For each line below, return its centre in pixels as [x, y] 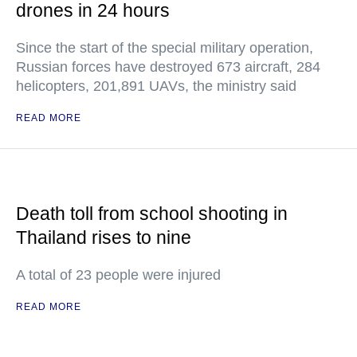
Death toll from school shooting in [152, 214]
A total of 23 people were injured [118, 275]
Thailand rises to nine [104, 238]
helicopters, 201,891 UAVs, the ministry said [156, 86]
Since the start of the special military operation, [165, 48]
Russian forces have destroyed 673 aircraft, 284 [168, 67]
